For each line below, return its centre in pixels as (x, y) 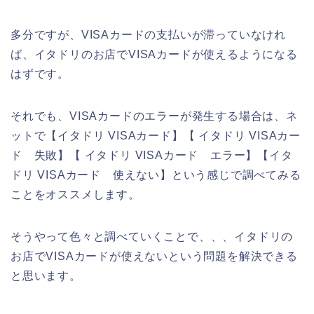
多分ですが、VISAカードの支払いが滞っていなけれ (148, 34)
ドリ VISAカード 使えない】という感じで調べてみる (156, 175)
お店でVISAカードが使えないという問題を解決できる (154, 256)
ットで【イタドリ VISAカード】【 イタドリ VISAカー (156, 135)
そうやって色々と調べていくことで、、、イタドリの (152, 236)
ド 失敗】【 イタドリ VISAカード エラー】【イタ (152, 155)
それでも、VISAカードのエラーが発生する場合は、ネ (154, 116)
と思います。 (46, 275)
